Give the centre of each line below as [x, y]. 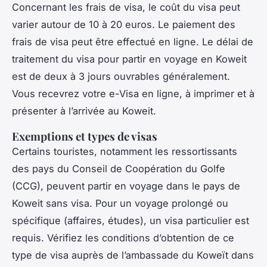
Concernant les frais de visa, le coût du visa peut [126, 7]
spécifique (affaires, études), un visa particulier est [131, 221]
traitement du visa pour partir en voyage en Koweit [129, 59]
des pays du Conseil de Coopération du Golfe [119, 169]
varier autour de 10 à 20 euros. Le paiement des [124, 25]
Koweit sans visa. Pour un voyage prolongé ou [120, 204]
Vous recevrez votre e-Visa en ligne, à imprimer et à [133, 94]
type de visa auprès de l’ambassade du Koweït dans [133, 255]
